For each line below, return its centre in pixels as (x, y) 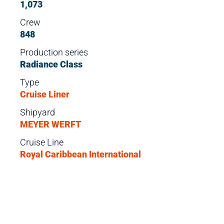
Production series (54, 52)
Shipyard (38, 112)
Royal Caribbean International (81, 154)
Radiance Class (51, 64)
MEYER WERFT (51, 124)
